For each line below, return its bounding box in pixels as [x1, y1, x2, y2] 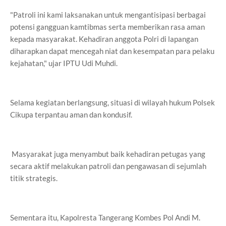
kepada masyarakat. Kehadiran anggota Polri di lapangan [10, 34, 198, 43]
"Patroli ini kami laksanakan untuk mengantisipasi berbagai [10, 10, 206, 19]
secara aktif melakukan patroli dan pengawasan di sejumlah [10, 161, 206, 171]
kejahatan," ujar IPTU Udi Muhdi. [10, 59, 118, 68]
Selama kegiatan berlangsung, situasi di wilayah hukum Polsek [10, 98, 215, 107]
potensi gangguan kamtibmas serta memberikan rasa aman [10, 22, 205, 31]
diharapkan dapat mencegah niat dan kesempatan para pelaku [10, 46, 214, 55]
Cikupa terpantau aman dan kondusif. [10, 110, 132, 119]
